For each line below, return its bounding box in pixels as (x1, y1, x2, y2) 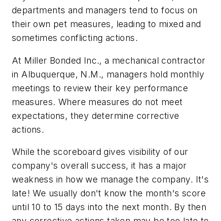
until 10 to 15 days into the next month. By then (12, 202, 207, 213)
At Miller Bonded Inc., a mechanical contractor (12, 55, 206, 66)
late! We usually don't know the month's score (12, 188, 206, 199)
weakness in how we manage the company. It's (12, 174, 209, 185)
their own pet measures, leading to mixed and (12, 19, 201, 30)
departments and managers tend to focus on (12, 5, 198, 16)
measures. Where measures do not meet (12, 96, 183, 107)
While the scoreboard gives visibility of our (12, 147, 188, 157)
